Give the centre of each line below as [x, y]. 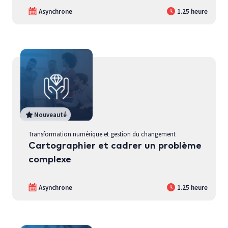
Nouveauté [51, 114]
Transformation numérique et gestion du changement [102, 134]
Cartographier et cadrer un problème [115, 146]
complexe [50, 159]
